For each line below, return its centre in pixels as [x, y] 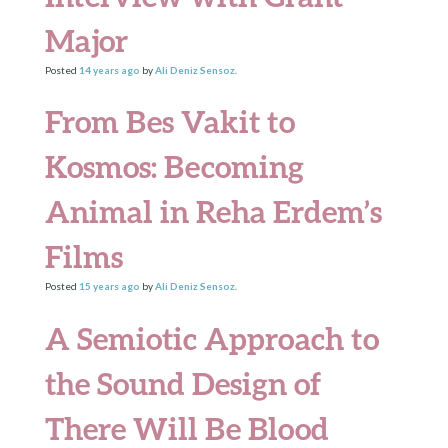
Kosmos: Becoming [174, 167]
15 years [98, 286]
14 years [98, 69]
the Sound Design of [182, 383]
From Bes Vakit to [169, 122]
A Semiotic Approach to [211, 338]
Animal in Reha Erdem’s [213, 212]
